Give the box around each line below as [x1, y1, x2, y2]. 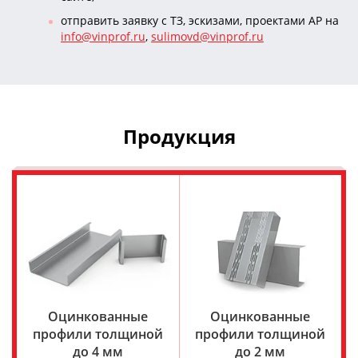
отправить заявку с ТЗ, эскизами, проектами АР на [61, 12, 339, 28]
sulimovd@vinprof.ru [151, 28, 264, 44]
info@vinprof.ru [61, 28, 145, 44]
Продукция [122, 122, 236, 149]
